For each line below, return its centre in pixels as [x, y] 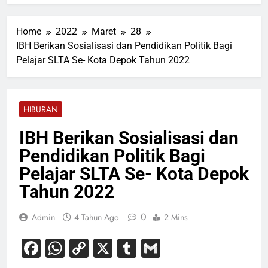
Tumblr [168, 248]
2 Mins [176, 217]
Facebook [85, 248]
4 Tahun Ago [97, 217]
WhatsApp [112, 248]
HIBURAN [41, 110]
